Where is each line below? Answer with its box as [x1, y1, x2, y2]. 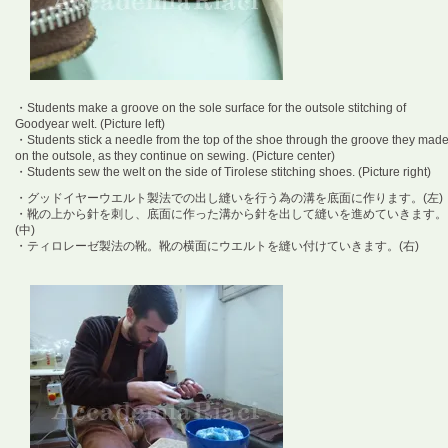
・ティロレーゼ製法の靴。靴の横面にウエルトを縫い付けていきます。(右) [15, 239, 419, 254]
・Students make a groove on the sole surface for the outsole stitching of [15, 101, 406, 116]
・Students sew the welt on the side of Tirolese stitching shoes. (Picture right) [15, 165, 431, 180]
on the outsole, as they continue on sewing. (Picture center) [15, 149, 335, 164]
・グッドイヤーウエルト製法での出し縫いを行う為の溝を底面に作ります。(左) [15, 191, 443, 206]
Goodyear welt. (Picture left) [15, 117, 165, 132]
